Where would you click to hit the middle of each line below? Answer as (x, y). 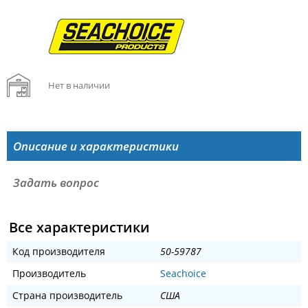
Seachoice (183, 274)
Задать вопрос (56, 183)
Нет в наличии (79, 86)
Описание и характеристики (96, 146)
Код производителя (59, 252)
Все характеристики (79, 228)
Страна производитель (67, 296)
